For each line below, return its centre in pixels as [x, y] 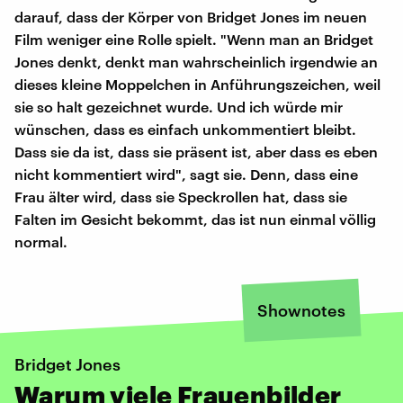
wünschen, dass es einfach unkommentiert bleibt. [185, 129]
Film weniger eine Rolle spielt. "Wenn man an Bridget [194, 39]
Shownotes [301, 310]
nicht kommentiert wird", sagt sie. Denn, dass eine [186, 174]
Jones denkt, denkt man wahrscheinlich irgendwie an [196, 61]
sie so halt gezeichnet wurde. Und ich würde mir [179, 106]
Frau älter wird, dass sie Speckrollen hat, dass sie [181, 196]
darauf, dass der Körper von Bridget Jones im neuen [191, 16]
